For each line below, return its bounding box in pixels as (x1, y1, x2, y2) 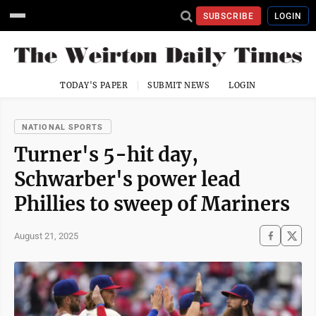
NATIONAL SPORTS (22, 123, 104, 133)
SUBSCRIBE (202, 11, 255, 21)
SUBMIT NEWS (147, 80, 210, 91)
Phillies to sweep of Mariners (14, 192, 290, 217)
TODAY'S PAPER (60, 80, 128, 91)
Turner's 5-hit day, (14, 142, 198, 167)
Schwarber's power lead (14, 167, 241, 192)
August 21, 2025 (14, 230, 78, 241)
